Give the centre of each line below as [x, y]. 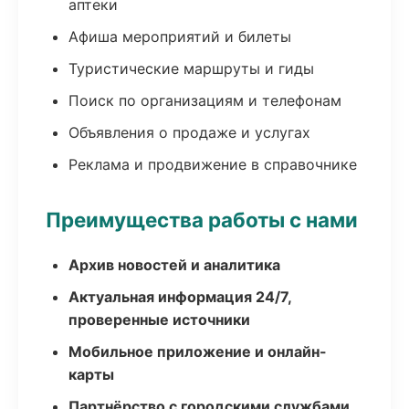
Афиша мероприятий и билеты [180, 37]
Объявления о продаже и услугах [189, 132]
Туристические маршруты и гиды [191, 68]
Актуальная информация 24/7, [180, 297]
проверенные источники [159, 320]
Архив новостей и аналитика [174, 265]
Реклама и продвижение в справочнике [213, 164]
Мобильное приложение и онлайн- [198, 351]
